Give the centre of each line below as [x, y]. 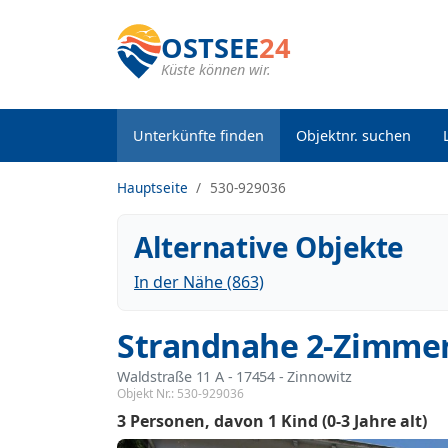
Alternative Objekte [269, 247]
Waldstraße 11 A [170, 376]
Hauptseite [152, 187]
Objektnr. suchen [353, 135]
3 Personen [161, 421]
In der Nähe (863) [199, 282]
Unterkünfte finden [198, 135]
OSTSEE [210, 47]
